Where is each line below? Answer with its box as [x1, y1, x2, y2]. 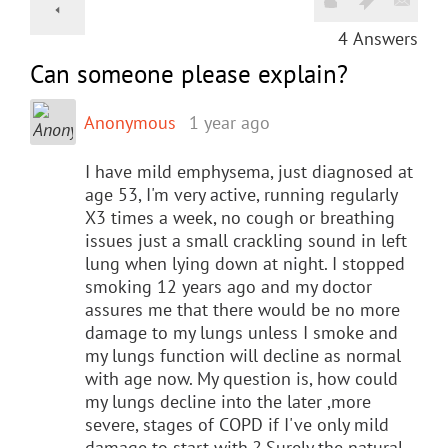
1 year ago [189, 110, 270, 134]
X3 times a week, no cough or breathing [85, 205, 395, 229]
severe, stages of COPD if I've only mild [85, 412, 389, 436]
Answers [353, 26, 418, 50]
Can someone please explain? [30, 57, 348, 90]
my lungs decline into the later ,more [85, 389, 371, 413]
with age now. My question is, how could [85, 366, 398, 390]
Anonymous [84, 110, 176, 134]
